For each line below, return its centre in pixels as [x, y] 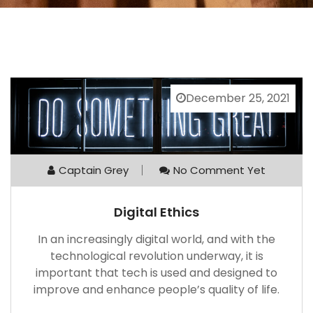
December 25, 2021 [238, 98]
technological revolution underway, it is [156, 256]
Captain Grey [94, 170]
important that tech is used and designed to [156, 272]
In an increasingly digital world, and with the [156, 239]
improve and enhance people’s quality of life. [156, 289]
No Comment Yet [219, 170]
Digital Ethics [156, 212]
